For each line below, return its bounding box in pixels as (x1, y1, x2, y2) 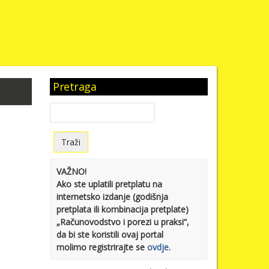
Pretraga (53, 79, 97, 94)
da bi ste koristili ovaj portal (56, 229, 164, 241)
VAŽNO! (56, 166, 87, 178)
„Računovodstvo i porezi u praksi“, (56, 216, 190, 228)
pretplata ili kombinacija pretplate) (56, 204, 189, 216)
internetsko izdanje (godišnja (56, 191, 169, 203)
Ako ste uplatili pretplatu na (56, 178, 163, 190)
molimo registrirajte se (56, 241, 148, 253)
